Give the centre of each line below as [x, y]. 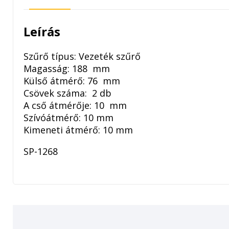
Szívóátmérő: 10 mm [68, 117]
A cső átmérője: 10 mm [75, 105]
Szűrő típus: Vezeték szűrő [82, 56]
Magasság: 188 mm [67, 68]
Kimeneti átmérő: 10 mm [78, 130]
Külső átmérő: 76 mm [72, 81]
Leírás [42, 31]
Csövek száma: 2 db [67, 93]
